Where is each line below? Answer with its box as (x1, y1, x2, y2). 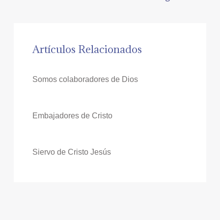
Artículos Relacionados (32, 42, 142, 56)
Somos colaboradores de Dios (32, 75, 138, 83)
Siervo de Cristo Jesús (32, 147, 111, 156)
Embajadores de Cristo (32, 111, 112, 120)
